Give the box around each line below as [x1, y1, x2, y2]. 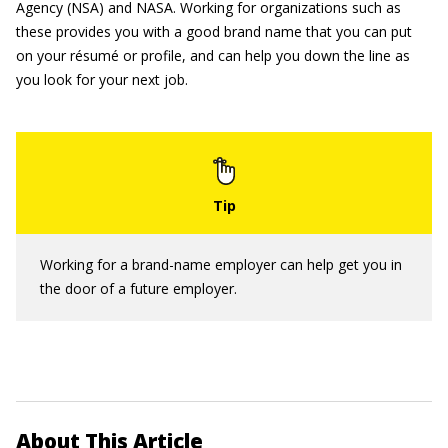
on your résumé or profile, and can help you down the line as [16, 46, 410, 65]
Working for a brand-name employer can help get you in [40, 255, 402, 274]
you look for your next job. [16, 70, 188, 89]
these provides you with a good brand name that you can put [16, 22, 412, 41]
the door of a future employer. [40, 279, 237, 298]
